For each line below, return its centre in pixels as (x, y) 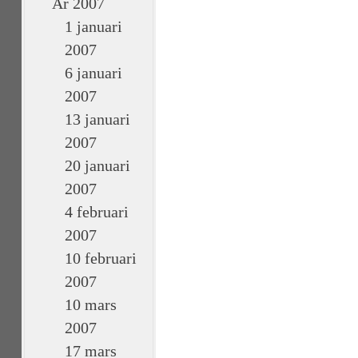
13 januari (97, 119)
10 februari (101, 258)
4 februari (97, 212)
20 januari (97, 165)
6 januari (93, 73)
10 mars (91, 304)
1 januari (93, 26)
